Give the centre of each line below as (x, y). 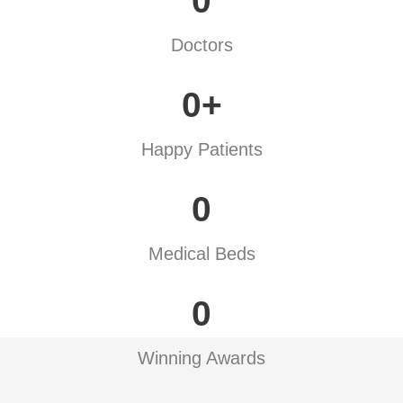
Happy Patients (201, 149)
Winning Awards (201, 358)
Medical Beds (201, 254)
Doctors (201, 45)
